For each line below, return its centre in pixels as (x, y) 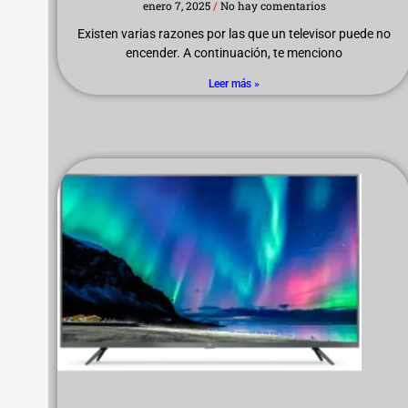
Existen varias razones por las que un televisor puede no (235, 33)
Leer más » (235, 83)
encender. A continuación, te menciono (235, 52)
